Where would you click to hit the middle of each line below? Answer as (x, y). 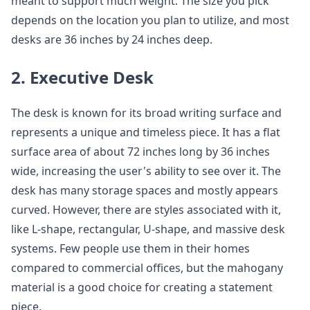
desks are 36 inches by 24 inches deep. (112, 39)
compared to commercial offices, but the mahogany (147, 268)
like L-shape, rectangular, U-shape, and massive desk (148, 229)
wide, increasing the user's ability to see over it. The (146, 171)
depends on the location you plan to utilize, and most (150, 20)
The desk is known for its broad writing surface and (146, 113)
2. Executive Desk (82, 77)
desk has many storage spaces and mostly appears (145, 190)
